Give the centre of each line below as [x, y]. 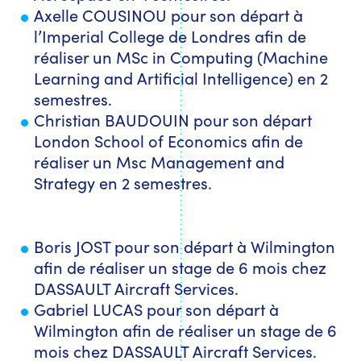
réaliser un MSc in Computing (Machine [181, 56]
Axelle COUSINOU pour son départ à [169, 14]
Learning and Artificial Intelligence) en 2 [181, 77]
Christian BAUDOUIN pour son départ [173, 119]
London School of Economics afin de [169, 140]
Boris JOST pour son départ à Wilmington [185, 245]
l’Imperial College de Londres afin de [170, 35]
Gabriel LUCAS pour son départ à [157, 308]
